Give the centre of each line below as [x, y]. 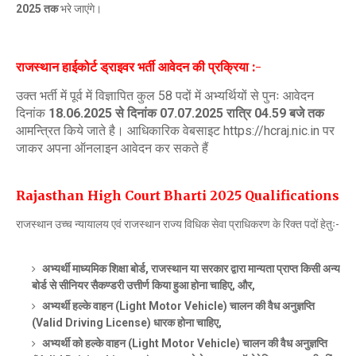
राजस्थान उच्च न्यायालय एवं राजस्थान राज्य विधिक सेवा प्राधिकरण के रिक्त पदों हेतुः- [178, 224]
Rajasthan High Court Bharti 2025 [130, 195]
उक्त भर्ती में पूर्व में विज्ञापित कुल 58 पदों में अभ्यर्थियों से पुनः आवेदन [165, 95]
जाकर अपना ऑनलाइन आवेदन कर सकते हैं [114, 148]
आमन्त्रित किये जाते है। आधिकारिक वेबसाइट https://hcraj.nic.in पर [175, 130]
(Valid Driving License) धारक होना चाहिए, [127, 322]
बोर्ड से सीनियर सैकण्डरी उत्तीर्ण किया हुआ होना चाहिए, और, [143, 285]
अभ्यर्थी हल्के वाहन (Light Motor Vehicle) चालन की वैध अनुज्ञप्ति [177, 306]
